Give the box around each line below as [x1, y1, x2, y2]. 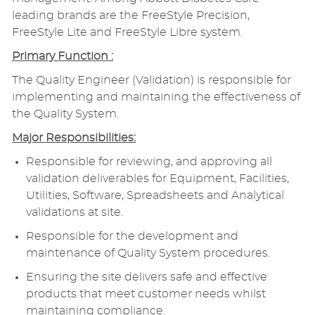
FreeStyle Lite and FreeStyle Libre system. [11, 27, 243, 39]
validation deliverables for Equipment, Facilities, [25, 173, 289, 185]
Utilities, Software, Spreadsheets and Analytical [25, 190, 284, 202]
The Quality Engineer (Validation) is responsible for [11, 75, 291, 86]
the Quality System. [11, 108, 119, 120]
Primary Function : [11, 51, 113, 63]
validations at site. [25, 207, 123, 219]
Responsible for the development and [25, 231, 238, 243]
